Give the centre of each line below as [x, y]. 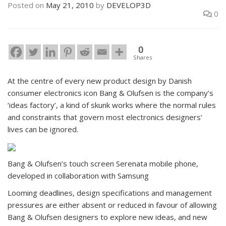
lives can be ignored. [43, 129]
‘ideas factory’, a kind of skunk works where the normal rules [112, 105]
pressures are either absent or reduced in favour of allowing [112, 205]
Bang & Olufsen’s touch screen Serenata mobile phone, [103, 164]
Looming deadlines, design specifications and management [110, 193]
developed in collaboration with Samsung [78, 176]
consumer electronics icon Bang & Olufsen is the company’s [110, 93]
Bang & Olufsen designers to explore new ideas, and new [107, 217]
